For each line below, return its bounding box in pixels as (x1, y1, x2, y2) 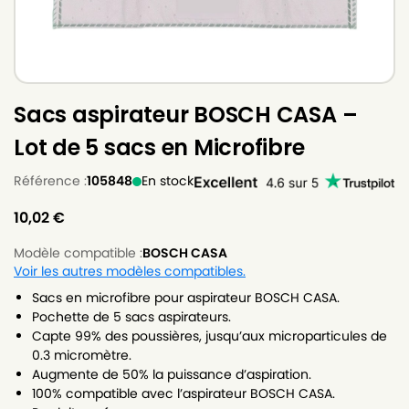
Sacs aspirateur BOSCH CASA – (14, 100, 358, 130)
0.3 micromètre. (32, 346, 131, 364)
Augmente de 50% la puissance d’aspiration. (32, 365, 311, 383)
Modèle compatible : (14, 244, 142, 262)
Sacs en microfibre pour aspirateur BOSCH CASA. (32, 288, 340, 307)
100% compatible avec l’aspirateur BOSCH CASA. (32, 384, 335, 403)
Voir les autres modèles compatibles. (14, 263, 246, 280)
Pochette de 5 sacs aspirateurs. (32, 308, 231, 326)
